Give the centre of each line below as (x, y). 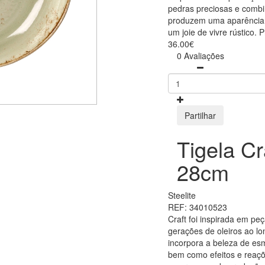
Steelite (182, 195)
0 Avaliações (201, 56)
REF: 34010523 (198, 207)
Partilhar (200, 116)
